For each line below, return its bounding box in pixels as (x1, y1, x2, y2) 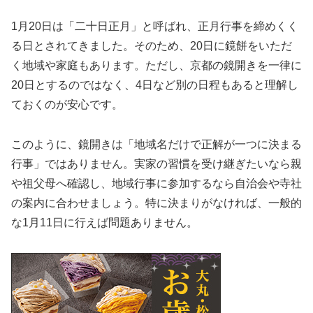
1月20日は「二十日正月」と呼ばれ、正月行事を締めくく (11, 20, 298, 33)
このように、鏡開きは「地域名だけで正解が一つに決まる (11, 138, 302, 151)
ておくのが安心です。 (11, 99, 123, 111)
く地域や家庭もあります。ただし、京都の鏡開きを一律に (11, 59, 302, 72)
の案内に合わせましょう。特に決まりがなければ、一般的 (11, 197, 302, 210)
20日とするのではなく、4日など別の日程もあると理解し (11, 79, 298, 92)
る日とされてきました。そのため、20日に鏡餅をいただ (11, 40, 292, 52)
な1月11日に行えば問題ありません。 (11, 217, 198, 229)
